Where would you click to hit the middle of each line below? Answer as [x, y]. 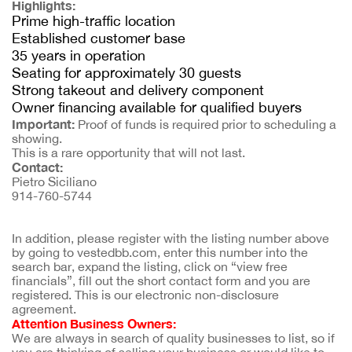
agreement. [44, 309]
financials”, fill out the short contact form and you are [161, 280]
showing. [37, 138]
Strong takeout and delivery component [138, 90]
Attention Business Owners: [94, 323]
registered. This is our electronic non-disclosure [145, 295]
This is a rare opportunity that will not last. [128, 152]
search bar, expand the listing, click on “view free [150, 266]
